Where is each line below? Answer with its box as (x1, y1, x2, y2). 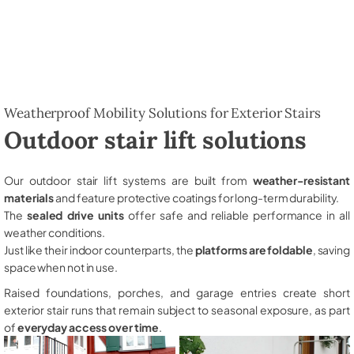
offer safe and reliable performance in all (123, 207, 350, 222)
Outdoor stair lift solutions (4, 124, 307, 155)
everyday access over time (17, 319, 160, 334)
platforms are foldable (194, 242, 313, 257)
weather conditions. (4, 224, 106, 239)
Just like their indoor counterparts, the (4, 242, 195, 257)
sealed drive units (26, 207, 124, 222)
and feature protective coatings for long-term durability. (54, 190, 340, 205)
